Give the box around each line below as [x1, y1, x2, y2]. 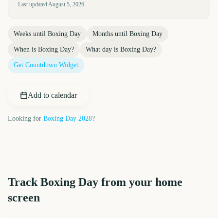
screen [8, 191, 40, 204]
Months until [92, 30, 129, 37]
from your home [98, 176, 182, 188]
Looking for [8, 115, 41, 122]
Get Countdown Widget [14, 61, 78, 69]
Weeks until [14, 30, 48, 37]
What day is [86, 46, 120, 53]
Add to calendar [28, 91, 77, 99]
